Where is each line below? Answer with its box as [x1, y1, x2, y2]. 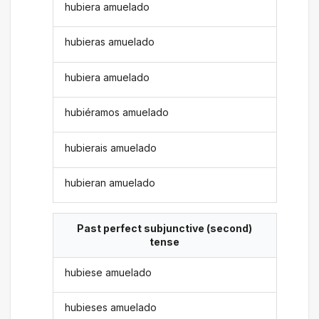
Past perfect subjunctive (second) [77, 222, 252, 235]
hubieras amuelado [65, 36, 155, 48]
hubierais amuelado [65, 141, 157, 154]
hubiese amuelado [65, 266, 152, 278]
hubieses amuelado [65, 301, 157, 314]
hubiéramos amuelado [65, 106, 169, 119]
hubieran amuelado [65, 176, 156, 189]
